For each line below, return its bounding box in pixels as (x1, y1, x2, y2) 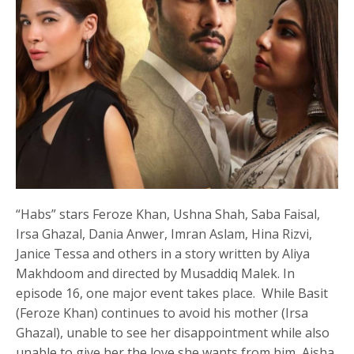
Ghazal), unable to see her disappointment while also (16, 324, 330, 342)
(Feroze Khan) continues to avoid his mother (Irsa (16, 304, 309, 322)
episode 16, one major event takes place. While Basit (16, 284, 329, 303)
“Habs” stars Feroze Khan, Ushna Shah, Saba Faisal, (16, 205, 321, 224)
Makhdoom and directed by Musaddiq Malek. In (16, 265, 296, 283)
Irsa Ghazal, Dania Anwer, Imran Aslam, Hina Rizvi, (16, 225, 313, 243)
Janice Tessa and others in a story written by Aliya (16, 245, 311, 263)
